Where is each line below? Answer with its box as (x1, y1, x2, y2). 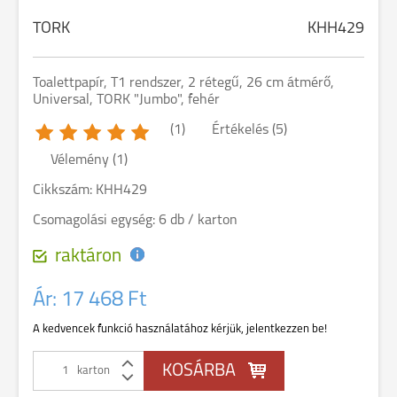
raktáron (55, 247, 121, 266)
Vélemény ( (51, 153, 116, 167)
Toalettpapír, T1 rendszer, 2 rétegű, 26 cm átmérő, (33, 76, 334, 90)
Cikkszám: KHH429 (33, 183, 147, 198)
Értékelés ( (212, 123, 276, 137)
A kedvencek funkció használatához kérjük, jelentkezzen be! (33, 323, 327, 335)
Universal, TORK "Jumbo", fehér (33, 93, 220, 107)
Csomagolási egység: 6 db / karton (33, 214, 237, 228)
